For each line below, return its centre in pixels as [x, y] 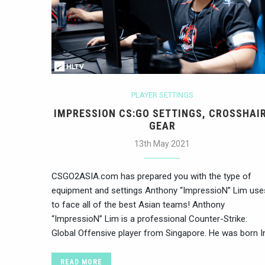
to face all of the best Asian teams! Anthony [138, 204]
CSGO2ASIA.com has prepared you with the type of [151, 176]
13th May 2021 [162, 143]
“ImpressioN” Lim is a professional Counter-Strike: [149, 219]
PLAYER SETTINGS [162, 95]
